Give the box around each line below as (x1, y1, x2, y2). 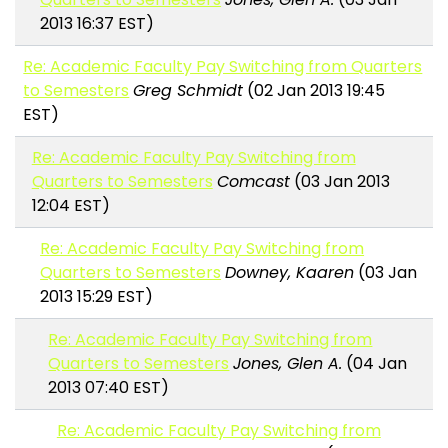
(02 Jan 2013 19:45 (243, 79, 386, 103)
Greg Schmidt (133, 79, 244, 103)
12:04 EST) (31, 194, 110, 218)
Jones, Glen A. (233, 352, 343, 376)
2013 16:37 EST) (40, 12, 155, 36)
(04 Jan (342, 352, 408, 376)
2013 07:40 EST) (48, 376, 170, 400)
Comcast (216, 170, 290, 194)
